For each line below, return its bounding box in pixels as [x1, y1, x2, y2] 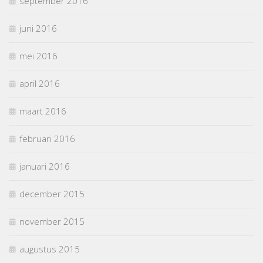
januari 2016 [19, 160, 70, 172]
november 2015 [19, 215, 85, 227]
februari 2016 [19, 132, 75, 144]
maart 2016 [19, 104, 66, 117]
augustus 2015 [19, 242, 80, 255]
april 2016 [19, 77, 60, 89]
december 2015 [19, 187, 85, 200]
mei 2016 [19, 49, 58, 62]
